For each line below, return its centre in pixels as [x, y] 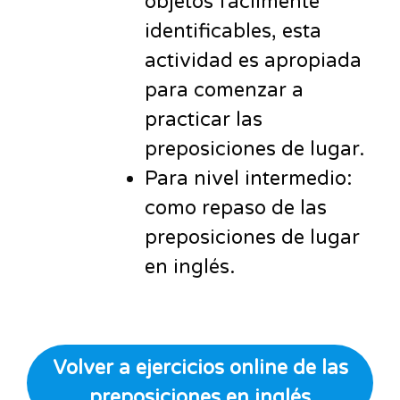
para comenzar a [224, 90]
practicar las [204, 119]
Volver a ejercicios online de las [200, 368]
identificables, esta [233, 31]
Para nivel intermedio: [248, 178]
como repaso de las [236, 208]
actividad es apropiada [253, 60]
